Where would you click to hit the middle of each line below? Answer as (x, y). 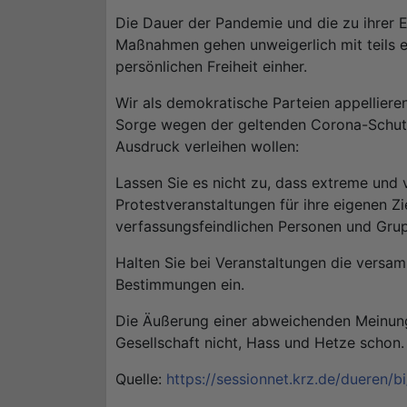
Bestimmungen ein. (180, 285)
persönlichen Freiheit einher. (211, 67)
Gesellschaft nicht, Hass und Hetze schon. (260, 343)
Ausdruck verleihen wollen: (207, 147)
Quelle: (141, 379)
